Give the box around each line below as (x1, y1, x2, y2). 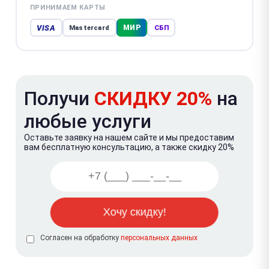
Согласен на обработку (40, 233, 121, 242)
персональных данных (121, 233, 198, 242)
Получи (24, 86, 94, 110)
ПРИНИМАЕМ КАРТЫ (29, 4, 106, 11)
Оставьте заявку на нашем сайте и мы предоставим (24, 132, 234, 142)
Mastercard (69, 23, 109, 32)
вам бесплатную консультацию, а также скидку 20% (24, 142, 234, 152)
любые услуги (24, 109, 151, 133)
